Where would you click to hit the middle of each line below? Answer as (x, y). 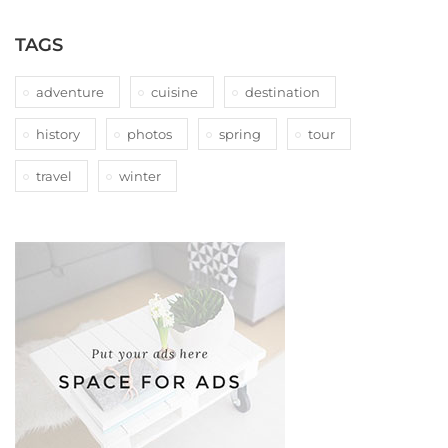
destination (282, 92)
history (58, 134)
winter (140, 176)
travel (54, 176)
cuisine (174, 92)
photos (149, 134)
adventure (70, 92)
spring (240, 134)
